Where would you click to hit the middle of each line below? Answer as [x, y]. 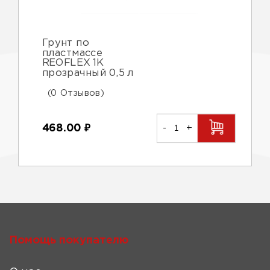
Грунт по [65, 43]
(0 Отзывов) [76, 93]
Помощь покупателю [69, 240]
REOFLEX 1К [73, 63]
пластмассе [72, 53]
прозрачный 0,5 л [88, 73]
